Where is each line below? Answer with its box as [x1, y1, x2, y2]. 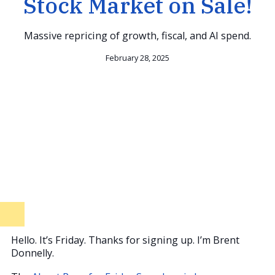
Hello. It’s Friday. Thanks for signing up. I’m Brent [11, 233, 239, 247]
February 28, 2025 [106, 52, 169, 63]
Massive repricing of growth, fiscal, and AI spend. [24, 28, 251, 42]
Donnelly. [11, 246, 54, 260]
